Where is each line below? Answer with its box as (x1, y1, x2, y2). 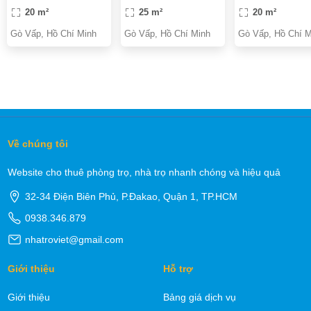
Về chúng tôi (7, 138, 68, 150)
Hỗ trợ (162, 263, 193, 275)
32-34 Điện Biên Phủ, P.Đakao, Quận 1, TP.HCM (24, 191, 237, 203)
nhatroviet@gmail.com (24, 234, 124, 246)
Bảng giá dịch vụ (162, 292, 236, 303)
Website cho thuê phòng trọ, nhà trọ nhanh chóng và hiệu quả (7, 167, 280, 178)
